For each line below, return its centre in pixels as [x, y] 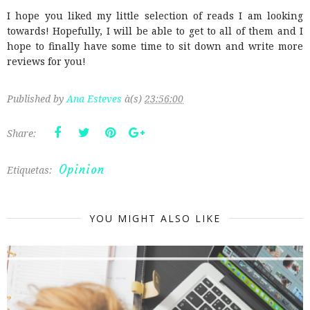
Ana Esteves [94, 98]
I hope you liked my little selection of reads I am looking [155, 15]
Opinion [82, 169]
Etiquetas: [31, 170]
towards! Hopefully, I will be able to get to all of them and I [155, 30]
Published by [37, 98]
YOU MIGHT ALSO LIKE [155, 218]
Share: [21, 133]
